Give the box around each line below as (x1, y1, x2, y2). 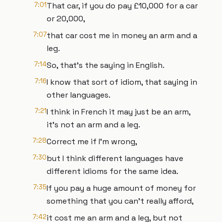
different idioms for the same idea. (47, 166, 178, 176)
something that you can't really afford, (47, 196, 194, 206)
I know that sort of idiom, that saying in (47, 77, 197, 87)
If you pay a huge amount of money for (47, 183, 196, 193)
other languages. (47, 90, 111, 100)
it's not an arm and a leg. (47, 119, 140, 130)
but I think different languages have (47, 153, 183, 164)
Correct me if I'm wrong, (47, 136, 137, 147)
